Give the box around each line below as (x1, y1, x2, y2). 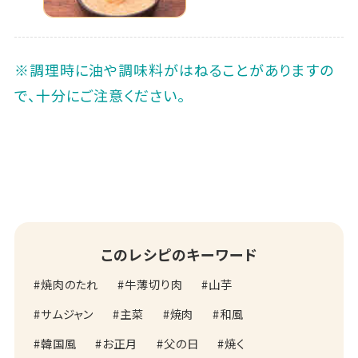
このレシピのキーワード (101, 243, 257, 265)
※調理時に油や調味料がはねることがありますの (14, 58, 334, 80)
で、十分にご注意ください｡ (14, 84, 185, 105)
